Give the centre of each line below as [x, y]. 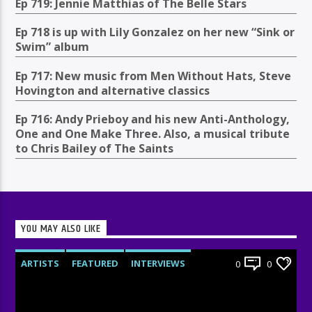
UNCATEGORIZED [135, 288]
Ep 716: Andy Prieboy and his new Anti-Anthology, [153, 119]
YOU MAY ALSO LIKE [61, 229]
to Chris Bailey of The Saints [95, 148]
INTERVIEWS [158, 263]
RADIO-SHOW [53, 288]
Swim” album [53, 47]
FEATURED [95, 263]
